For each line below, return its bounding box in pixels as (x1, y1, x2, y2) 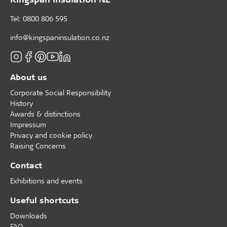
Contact (10, 160, 42, 170)
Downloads (10, 211, 47, 220)
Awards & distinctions (10, 109, 81, 119)
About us (10, 71, 47, 82)
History (10, 98, 33, 108)
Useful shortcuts (10, 195, 79, 205)
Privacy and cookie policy (10, 130, 92, 140)
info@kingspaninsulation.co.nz (10, 32, 109, 42)
